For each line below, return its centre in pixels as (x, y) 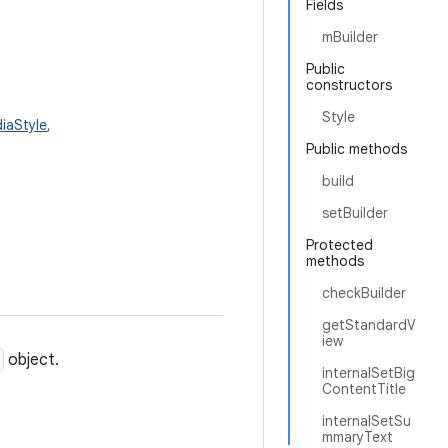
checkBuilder (364, 293)
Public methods (356, 149)
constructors (349, 85)
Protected (339, 245)
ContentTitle (364, 389)
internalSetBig (368, 373)
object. (31, 360)
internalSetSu (366, 421)
